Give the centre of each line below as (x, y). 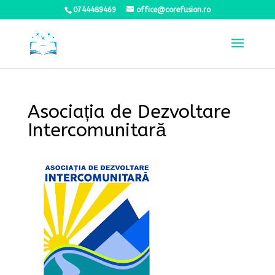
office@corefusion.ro (173, 10)
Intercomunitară (97, 130)
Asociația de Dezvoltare (129, 112)
